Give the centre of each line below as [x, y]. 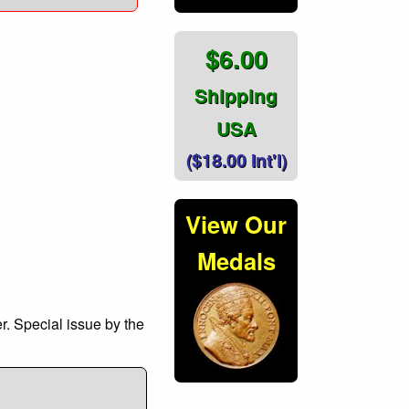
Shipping [236, 96]
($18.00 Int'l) [236, 160]
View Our [236, 225]
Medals [236, 261]
